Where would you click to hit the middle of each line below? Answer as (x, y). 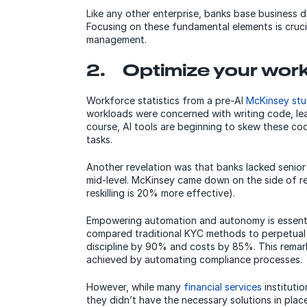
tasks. (99, 139)
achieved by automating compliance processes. (194, 259)
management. (116, 39)
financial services (222, 286)
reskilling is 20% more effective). (160, 193)
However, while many (135, 286)
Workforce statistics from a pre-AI (166, 100)
